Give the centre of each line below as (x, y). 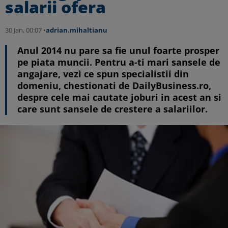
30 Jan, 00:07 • (25, 30)
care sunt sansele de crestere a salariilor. (112, 109)
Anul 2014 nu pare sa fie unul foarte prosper (118, 50)
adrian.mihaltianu (77, 30)
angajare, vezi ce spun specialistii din (103, 74)
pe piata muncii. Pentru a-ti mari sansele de (119, 62)
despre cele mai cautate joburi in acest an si (119, 97)
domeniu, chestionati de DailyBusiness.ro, (114, 85)
